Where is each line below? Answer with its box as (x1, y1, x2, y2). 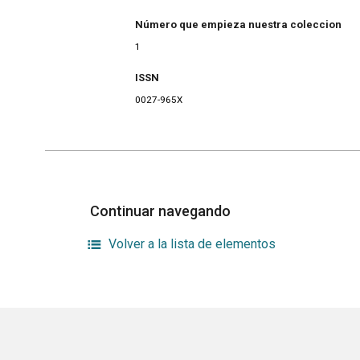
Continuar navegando (90, 202, 234, 219)
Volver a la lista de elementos (108, 235, 276, 252)
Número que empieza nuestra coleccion (135, 18, 342, 31)
